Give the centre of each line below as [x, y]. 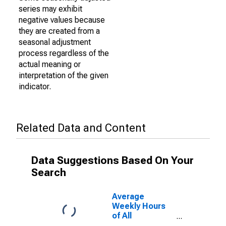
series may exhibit [50, 9]
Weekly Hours [139, 206]
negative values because [62, 20]
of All [122, 216]
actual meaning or [50, 64]
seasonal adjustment [55, 42]
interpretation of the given [64, 75]
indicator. [35, 87]
